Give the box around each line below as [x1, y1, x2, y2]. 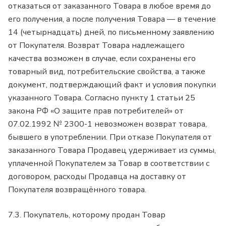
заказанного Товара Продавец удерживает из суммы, [8, 145, 216, 156]
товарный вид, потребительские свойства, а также [8, 66, 205, 78]
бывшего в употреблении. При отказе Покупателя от [8, 132, 212, 143]
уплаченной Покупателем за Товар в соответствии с [8, 158, 209, 169]
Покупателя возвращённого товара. [8, 184, 148, 196]
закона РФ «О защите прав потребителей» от [8, 105, 184, 117]
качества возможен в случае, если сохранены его [8, 53, 196, 65]
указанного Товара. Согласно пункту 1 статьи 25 [8, 92, 195, 104]
